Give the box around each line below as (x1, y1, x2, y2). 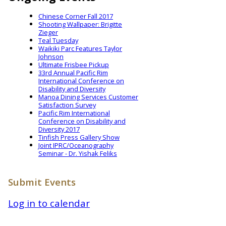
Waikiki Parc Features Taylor (38, 44, 122, 53)
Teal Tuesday (38, 36, 78, 45)
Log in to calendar (8, 196, 90, 209)
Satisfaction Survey (38, 100, 96, 110)
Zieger (38, 28, 58, 37)
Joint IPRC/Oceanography (38, 141, 114, 150)
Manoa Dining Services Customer (38, 92, 138, 102)
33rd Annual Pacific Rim (38, 68, 108, 78)
